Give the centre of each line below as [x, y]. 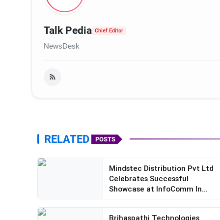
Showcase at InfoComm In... [158, 189]
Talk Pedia [68, 31]
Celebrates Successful [149, 179]
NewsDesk [62, 46]
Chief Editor [109, 31]
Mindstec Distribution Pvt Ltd [161, 168]
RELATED [67, 139]
